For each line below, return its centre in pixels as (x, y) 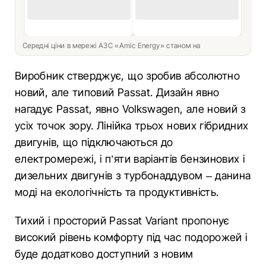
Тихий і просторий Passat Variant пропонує (122, 221)
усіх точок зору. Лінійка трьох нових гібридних (132, 126)
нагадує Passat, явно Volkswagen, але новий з (130, 109)
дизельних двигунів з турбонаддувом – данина (133, 175)
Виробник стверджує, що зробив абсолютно (128, 76)
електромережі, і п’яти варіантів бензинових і (130, 159)
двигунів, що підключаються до (94, 142)
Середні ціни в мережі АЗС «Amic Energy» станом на (113, 45)
